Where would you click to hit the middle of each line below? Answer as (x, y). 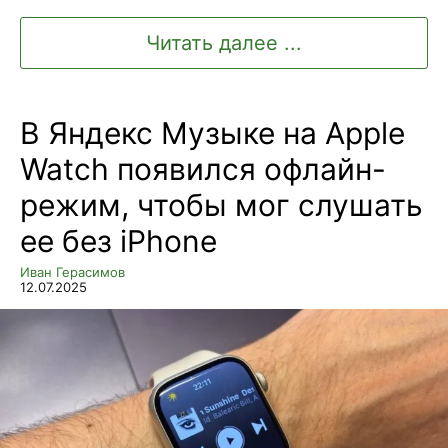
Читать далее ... (224, 42)
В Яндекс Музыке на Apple (212, 132)
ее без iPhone (118, 240)
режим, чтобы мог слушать (221, 204)
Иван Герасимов (72, 271)
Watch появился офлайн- (203, 168)
